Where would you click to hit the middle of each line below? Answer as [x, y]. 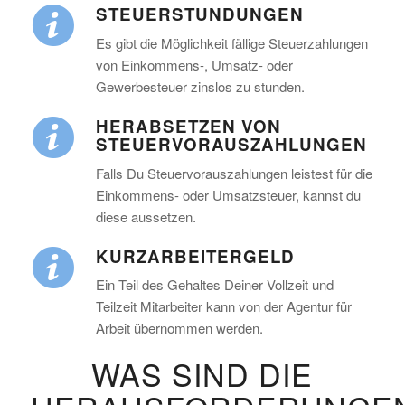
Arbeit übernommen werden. [179, 328]
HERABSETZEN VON [188, 126]
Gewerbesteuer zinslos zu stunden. [200, 86]
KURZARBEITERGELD [195, 256]
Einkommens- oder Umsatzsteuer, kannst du [228, 194]
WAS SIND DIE [202, 374]
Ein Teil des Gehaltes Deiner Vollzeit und [214, 285]
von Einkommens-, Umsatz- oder [194, 64]
